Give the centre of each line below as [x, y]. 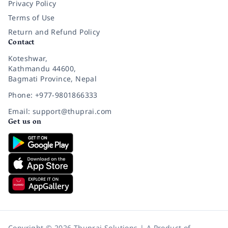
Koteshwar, [28, 59]
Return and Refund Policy [54, 32]
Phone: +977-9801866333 [53, 95]
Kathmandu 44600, [42, 69]
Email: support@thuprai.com [60, 111]
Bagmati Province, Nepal [53, 79]
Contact [21, 43]
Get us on [25, 123]
